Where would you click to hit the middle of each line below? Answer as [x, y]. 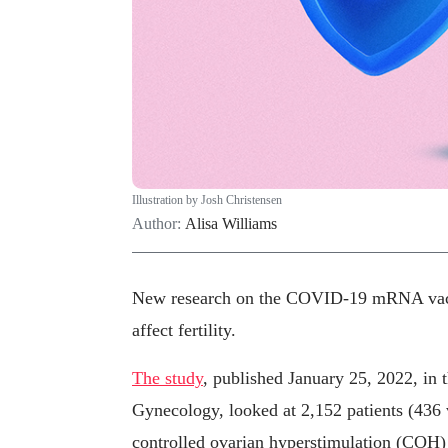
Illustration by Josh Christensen [207, 199]
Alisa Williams [231, 223]
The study [167, 378]
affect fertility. [184, 330]
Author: [158, 223]
